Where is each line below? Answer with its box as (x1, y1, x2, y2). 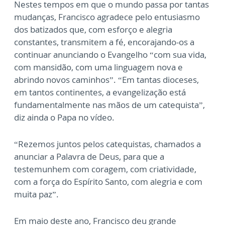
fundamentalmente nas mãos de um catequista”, (14, 98, 205, 110)
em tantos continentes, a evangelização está (14, 86, 186, 98)
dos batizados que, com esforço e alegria (14, 23, 172, 35)
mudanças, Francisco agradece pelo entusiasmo (14, 11, 200, 23)
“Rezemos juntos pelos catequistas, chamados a (14, 138, 201, 150)
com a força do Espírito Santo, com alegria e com (14, 175, 202, 187)
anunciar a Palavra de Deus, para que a (14, 150, 164, 162)
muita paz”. (14, 188, 59, 200)
